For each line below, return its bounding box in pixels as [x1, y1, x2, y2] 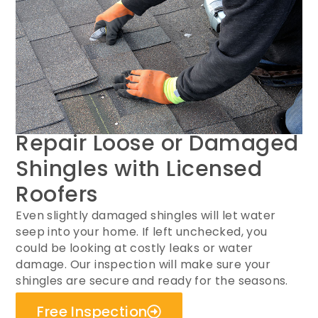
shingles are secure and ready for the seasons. [16, 273, 288, 289]
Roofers [16, 180, 98, 209]
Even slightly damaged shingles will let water [16, 207, 276, 224]
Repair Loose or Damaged [16, 128, 299, 158]
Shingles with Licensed [16, 154, 263, 184]
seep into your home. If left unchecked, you [16, 224, 268, 240]
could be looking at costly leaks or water [16, 240, 253, 256]
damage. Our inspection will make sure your [16, 256, 271, 273]
